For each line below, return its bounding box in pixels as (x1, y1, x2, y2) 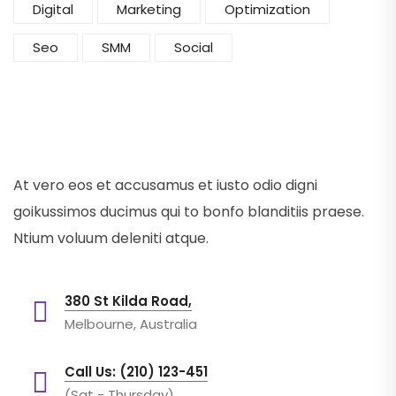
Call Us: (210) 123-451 (65, 362, 208, 381)
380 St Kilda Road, (65, 291, 192, 310)
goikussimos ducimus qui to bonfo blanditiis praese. (13, 201, 364, 222)
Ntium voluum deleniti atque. (13, 227, 209, 248)
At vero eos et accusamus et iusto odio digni (13, 174, 317, 195)
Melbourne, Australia (65, 314, 197, 333)
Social (174, 37, 213, 57)
